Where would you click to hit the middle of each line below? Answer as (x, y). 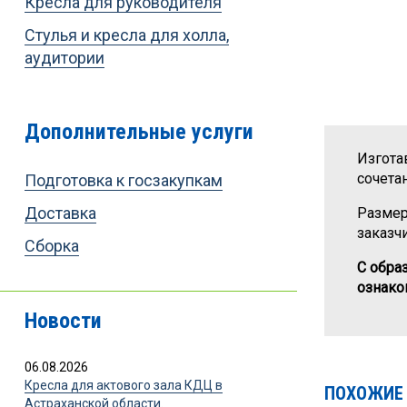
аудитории (64, 57)
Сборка (51, 245)
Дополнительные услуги (139, 131)
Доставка (60, 213)
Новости (63, 320)
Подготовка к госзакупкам (123, 180)
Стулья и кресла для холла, (126, 35)
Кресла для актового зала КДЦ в (123, 385)
